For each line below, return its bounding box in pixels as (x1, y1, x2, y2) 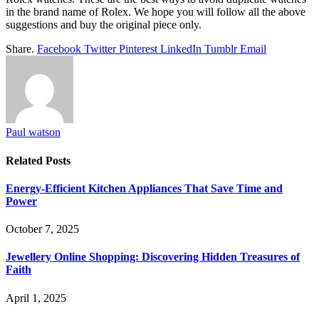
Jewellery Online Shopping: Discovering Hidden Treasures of (6, 251, 300, 263)
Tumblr (204, 43, 237, 56)
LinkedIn (160, 43, 202, 56)
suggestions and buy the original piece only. (6, 19, 204, 31)
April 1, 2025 (6, 291, 66, 304)
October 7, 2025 (6, 223, 79, 236)
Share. (6, 43, 34, 56)
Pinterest (119, 43, 157, 56)
